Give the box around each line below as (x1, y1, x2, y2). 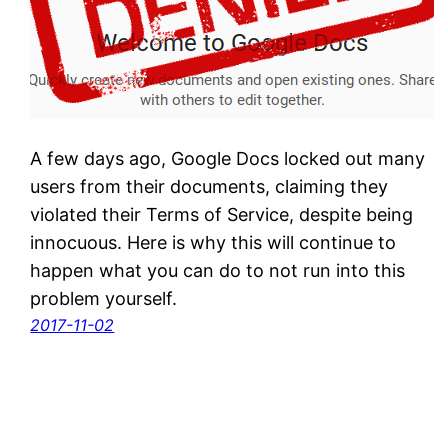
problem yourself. (30, 287, 178, 309)
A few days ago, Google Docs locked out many (30, 147, 426, 169)
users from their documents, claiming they (30, 175, 389, 197)
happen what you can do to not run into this (30, 259, 406, 281)
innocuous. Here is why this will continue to (30, 231, 397, 253)
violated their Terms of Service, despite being (30, 203, 414, 225)
